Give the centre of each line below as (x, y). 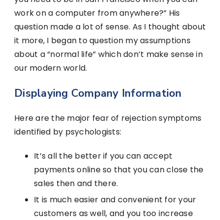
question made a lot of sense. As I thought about (110, 27)
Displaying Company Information (98, 93)
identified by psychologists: (68, 132)
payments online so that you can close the (119, 170)
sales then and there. (76, 184)
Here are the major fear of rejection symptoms (108, 118)
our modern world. (51, 68)
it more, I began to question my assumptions (102, 40)
